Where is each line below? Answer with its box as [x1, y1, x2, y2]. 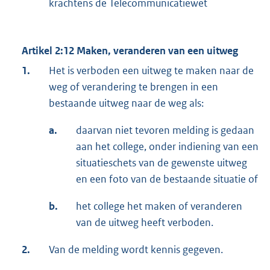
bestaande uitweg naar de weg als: [49, 96, 204, 110]
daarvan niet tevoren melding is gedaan [76, 124, 254, 137]
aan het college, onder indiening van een [76, 140, 259, 154]
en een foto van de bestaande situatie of [76, 172, 258, 186]
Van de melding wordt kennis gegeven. [49, 243, 223, 257]
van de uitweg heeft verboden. [76, 216, 213, 230]
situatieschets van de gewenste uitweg [76, 156, 247, 170]
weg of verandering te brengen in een [49, 80, 218, 94]
